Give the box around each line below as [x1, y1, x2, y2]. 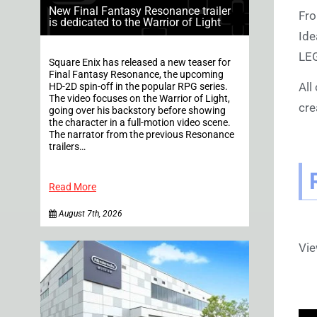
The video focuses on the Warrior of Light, [49, 92, 230, 105]
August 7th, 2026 [57, 208, 122, 219]
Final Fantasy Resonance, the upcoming [49, 68, 224, 81]
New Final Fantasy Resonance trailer [49, 4, 231, 18]
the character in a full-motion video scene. [49, 116, 239, 129]
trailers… [49, 140, 86, 153]
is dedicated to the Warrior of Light [49, 15, 221, 29]
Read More [49, 180, 96, 193]
